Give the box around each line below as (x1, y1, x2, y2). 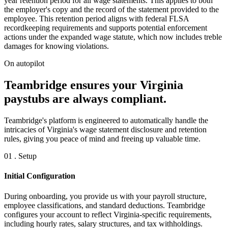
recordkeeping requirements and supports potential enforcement (4, 23, 207, 33)
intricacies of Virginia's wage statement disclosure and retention (4, 125, 207, 134)
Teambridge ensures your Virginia (4, 78, 183, 92)
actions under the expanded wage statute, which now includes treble (4, 33, 222, 42)
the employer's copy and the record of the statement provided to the (4, 5, 219, 14)
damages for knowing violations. (4, 42, 109, 51)
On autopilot (4, 59, 44, 68)
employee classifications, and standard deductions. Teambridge (4, 201, 205, 210)
